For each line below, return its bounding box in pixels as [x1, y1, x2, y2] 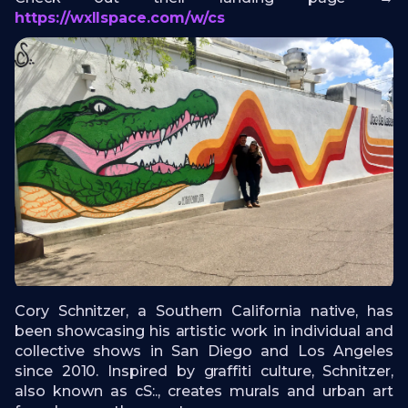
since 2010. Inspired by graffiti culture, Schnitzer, [15, 362, 393, 381]
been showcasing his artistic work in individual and [15, 322, 393, 341]
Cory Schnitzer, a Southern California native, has [15, 302, 393, 321]
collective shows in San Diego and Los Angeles [15, 342, 393, 361]
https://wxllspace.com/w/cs [15, 8, 225, 26]
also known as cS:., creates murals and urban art [15, 382, 393, 401]
